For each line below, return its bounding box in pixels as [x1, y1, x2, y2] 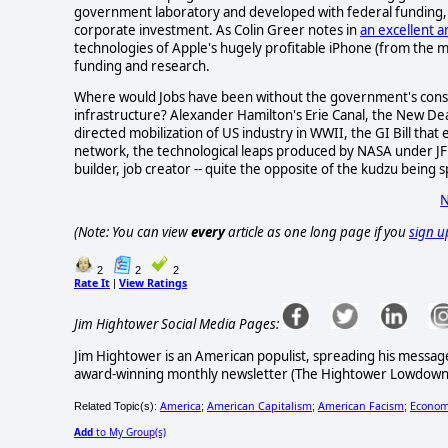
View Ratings [119, 276, 187, 291]
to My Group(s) [93, 424, 166, 439]
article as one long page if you [225, 222, 409, 241]
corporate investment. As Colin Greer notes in [74, 20, 360, 39]
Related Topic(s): [74, 399, 160, 412]
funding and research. [74, 56, 210, 75]
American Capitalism [207, 398, 312, 413]
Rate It [74, 276, 110, 291]
